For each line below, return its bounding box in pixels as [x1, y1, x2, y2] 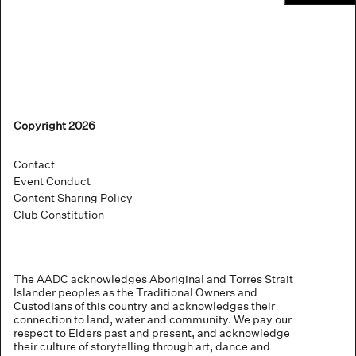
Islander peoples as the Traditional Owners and [14, 284, 257, 300]
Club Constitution [14, 207, 104, 222]
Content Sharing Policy [14, 190, 133, 205]
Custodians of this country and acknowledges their [14, 298, 275, 313]
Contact [14, 157, 55, 172]
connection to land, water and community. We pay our [14, 311, 292, 327]
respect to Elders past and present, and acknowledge [14, 325, 290, 340]
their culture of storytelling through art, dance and [14, 339, 270, 354]
